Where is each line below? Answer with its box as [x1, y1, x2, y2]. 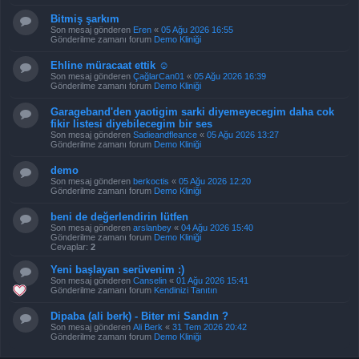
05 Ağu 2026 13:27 [207, 130, 279, 139]
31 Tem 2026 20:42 [172, 322, 247, 332]
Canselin [133, 276, 167, 285]
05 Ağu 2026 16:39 [194, 71, 266, 81]
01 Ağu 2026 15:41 [176, 276, 248, 285]
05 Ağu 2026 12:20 [179, 176, 251, 186]
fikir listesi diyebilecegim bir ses [50, 118, 212, 130]
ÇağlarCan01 [133, 71, 184, 81]
